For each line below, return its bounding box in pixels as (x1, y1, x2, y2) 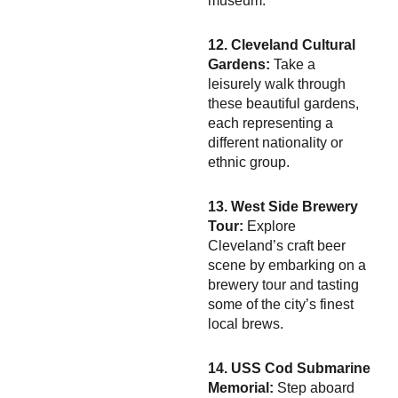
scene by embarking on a (208, 258, 366, 273)
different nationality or (208, 135, 343, 150)
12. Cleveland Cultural (208, 37, 355, 52)
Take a (270, 57, 315, 72)
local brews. (208, 316, 283, 331)
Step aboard (274, 380, 354, 395)
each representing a (208, 115, 333, 131)
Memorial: (208, 380, 274, 395)
